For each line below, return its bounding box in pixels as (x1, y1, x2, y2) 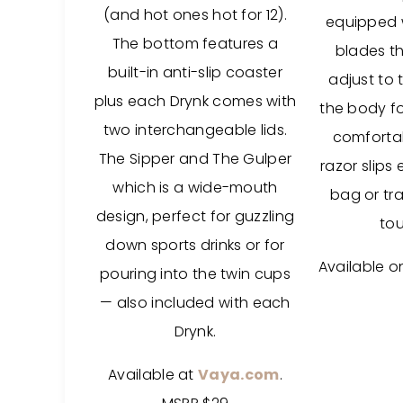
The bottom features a (112, 33, 279, 54)
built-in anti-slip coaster (108, 62, 282, 83)
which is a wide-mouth (112, 177, 278, 198)
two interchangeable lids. (103, 120, 288, 140)
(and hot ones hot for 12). (103, 4, 287, 25)
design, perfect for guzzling (95, 206, 295, 227)
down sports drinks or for (105, 235, 285, 255)
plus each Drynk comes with (94, 91, 297, 112)
